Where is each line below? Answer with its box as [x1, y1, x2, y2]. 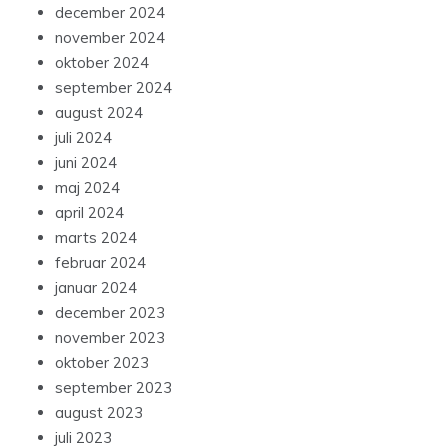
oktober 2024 [55, 53, 149, 73]
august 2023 [55, 403, 143, 423]
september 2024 [55, 78, 172, 98]
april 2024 [55, 203, 124, 223]
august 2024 [55, 103, 143, 123]
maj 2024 [55, 178, 120, 198]
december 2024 [55, 3, 165, 23]
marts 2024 [55, 228, 137, 248]
